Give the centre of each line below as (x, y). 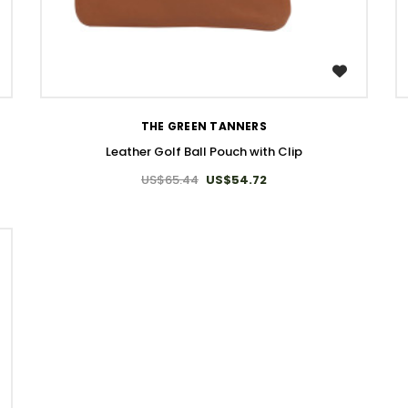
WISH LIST (255, 71)
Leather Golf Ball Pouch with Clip (204, 152)
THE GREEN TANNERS (204, 127)
